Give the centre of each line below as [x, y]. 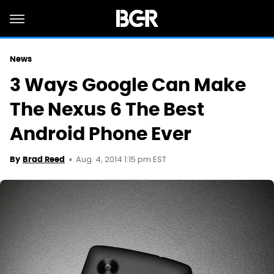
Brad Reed [44, 159]
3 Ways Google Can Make [128, 85]
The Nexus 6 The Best [107, 109]
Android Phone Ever [101, 134]
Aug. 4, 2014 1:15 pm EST [121, 160]
